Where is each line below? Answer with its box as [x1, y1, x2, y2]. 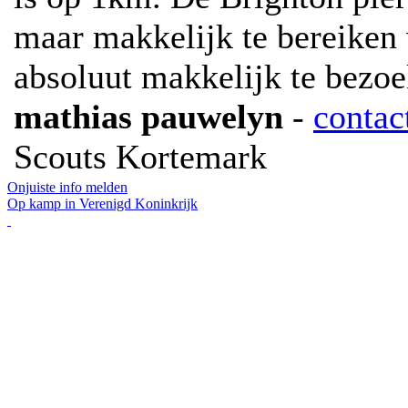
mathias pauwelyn [14, 97, 283, 136]
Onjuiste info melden [7, 179, 127, 195]
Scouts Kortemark [14, 138, 267, 176]
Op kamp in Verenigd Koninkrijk [7, 196, 198, 211]
